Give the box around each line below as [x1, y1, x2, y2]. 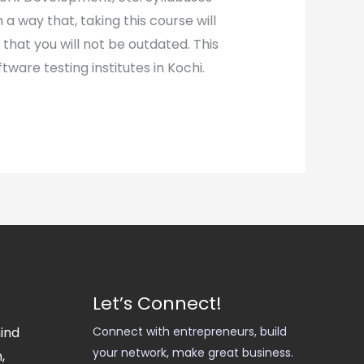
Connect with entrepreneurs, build [92, 323, 287, 340]
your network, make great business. [92, 344, 293, 361]
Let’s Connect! [92, 290, 222, 316]
